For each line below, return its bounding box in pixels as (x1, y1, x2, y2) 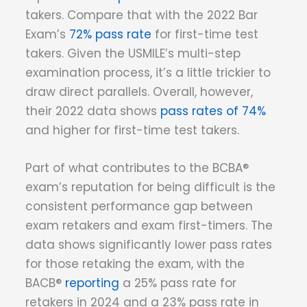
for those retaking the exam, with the (25, 256, 245, 273)
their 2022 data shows (25, 103, 160, 120)
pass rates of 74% (160, 103, 266, 120)
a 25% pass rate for (119, 275, 236, 292)
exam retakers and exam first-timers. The (25, 217, 273, 234)
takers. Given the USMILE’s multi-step (25, 45, 241, 62)
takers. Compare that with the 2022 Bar (25, 7, 258, 24)
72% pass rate (69, 26, 151, 43)
